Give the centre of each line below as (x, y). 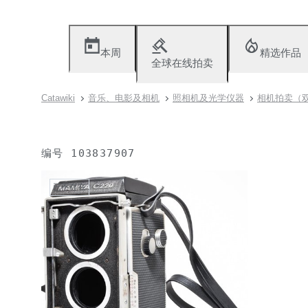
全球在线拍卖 (182, 63)
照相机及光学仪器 (208, 98)
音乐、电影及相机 (124, 98)
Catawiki (58, 98)
